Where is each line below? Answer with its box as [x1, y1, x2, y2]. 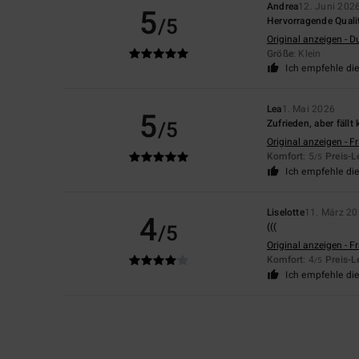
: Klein [293, 46, 321, 62]
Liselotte [266, 205, 305, 220]
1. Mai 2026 [281, 102, 336, 117]
